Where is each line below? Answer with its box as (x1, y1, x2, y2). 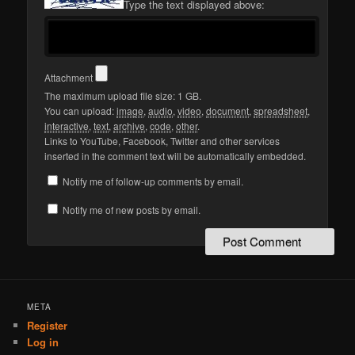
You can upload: (44, 104, 117, 118)
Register (27, 318, 68, 334)
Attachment (44, 71, 96, 85)
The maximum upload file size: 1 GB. (44, 89, 202, 103)
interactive (44, 119, 90, 133)
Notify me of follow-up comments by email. (63, 174, 244, 189)
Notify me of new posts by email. (63, 203, 201, 217)
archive (113, 119, 146, 133)
